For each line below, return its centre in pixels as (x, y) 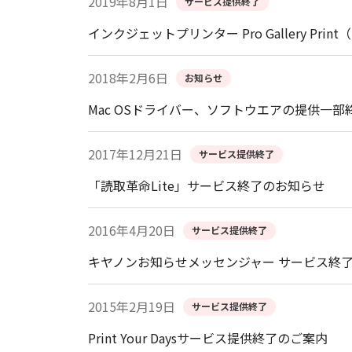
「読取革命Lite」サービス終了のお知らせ (207, 186)
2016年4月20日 (132, 231)
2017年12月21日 (135, 154)
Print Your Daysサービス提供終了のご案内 (208, 338)
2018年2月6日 (128, 78)
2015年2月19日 (132, 307)
